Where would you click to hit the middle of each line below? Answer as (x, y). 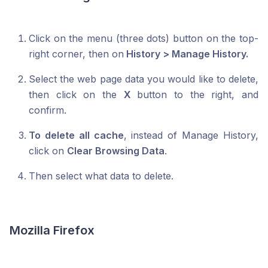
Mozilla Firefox (52, 231)
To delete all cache (76, 135)
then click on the (76, 95)
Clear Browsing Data (116, 151)
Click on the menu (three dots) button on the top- (144, 39)
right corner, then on (76, 54)
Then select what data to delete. (101, 176)
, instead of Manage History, (191, 135)
